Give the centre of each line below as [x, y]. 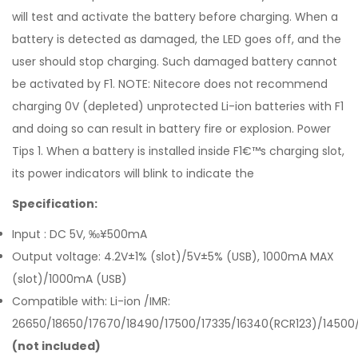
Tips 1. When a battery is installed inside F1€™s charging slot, [178, 151]
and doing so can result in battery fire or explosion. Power [171, 129]
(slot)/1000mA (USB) [70, 279]
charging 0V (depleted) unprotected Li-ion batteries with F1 [178, 106]
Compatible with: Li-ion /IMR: [91, 301]
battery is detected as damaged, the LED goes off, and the [177, 39]
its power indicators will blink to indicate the [133, 173]
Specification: [55, 204]
